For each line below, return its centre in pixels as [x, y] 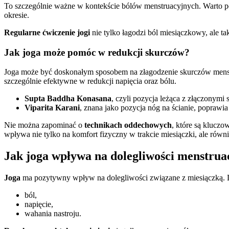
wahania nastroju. [53, 214]
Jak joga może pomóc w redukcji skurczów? [97, 52]
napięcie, [39, 204]
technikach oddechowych [128, 125]
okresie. [17, 15]
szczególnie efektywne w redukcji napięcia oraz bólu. [90, 81]
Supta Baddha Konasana [68, 99]
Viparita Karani [52, 108]
